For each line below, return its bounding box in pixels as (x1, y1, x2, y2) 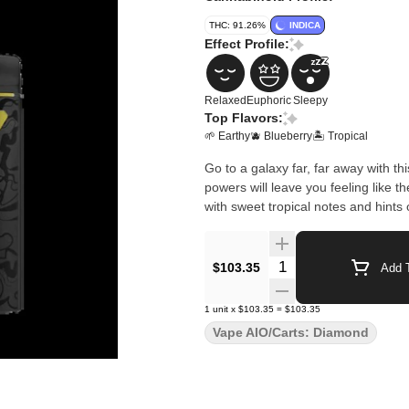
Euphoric (246, 94, 291, 107)
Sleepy (293, 94, 328, 107)
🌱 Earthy (204, 130, 250, 142)
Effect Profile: (204, 37, 289, 51)
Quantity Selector (267, 257, 379, 272)
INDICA (289, 20, 320, 30)
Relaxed (204, 94, 246, 107)
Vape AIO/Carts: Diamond (213, 325, 369, 340)
